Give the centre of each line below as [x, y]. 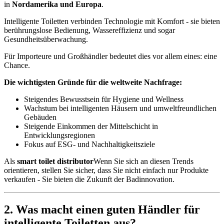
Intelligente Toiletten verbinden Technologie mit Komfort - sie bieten [112, 21]
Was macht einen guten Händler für [108, 210]
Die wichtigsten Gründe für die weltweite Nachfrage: [93, 82]
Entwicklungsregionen [59, 135]
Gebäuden [40, 117]
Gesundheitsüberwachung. [46, 39]
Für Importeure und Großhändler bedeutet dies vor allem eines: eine [110, 56]
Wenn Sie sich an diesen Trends [143, 161]
